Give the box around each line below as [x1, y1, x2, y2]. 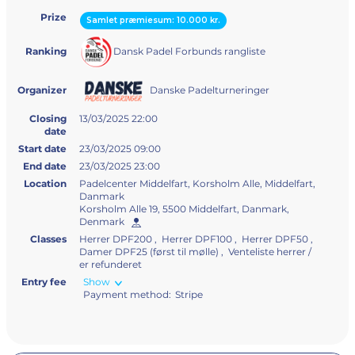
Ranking [25, 45, 67, 57]
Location [24, 177, 67, 189]
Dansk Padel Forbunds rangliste [113, 44, 265, 57]
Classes [30, 233, 67, 245]
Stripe [175, 288, 203, 300]
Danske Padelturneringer [147, 83, 269, 96]
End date [23, 160, 67, 172]
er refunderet [79, 258, 142, 270]
